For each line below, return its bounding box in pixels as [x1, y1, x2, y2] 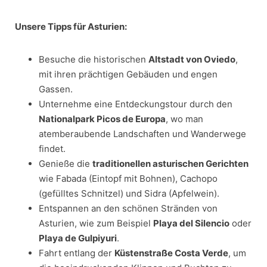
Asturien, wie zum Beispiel [39, 217, 153, 229]
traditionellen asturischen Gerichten [92, 157, 249, 169]
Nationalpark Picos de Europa [39, 113, 166, 125]
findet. [39, 142, 66, 154]
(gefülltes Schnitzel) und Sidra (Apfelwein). [39, 187, 219, 199]
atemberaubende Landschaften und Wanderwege [39, 128, 246, 139]
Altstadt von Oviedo [148, 53, 235, 65]
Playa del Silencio [153, 217, 229, 229]
